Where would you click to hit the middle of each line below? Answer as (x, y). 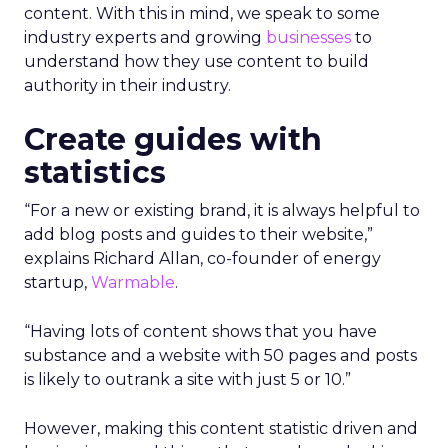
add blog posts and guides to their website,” (198, 234)
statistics (95, 172)
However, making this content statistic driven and (221, 428)
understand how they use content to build (196, 61)
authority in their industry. (127, 85)
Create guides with (173, 139)
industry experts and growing (145, 37)
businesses (308, 37)
